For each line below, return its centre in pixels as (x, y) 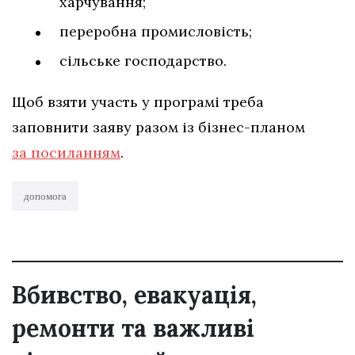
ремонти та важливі (133, 328)
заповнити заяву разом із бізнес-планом (158, 128)
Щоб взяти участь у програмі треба (138, 102)
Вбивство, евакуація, (134, 295)
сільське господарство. (143, 61)
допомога (45, 197)
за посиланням (66, 153)
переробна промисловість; (156, 32)
